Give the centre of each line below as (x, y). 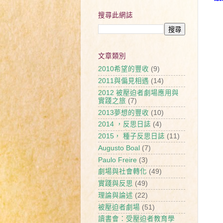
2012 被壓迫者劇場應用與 (138, 93)
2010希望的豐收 (123, 69)
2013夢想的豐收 (123, 112)
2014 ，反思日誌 (124, 124)
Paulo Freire (117, 160)
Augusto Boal (119, 148)
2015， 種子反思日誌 (131, 136)
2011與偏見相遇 (123, 81)
